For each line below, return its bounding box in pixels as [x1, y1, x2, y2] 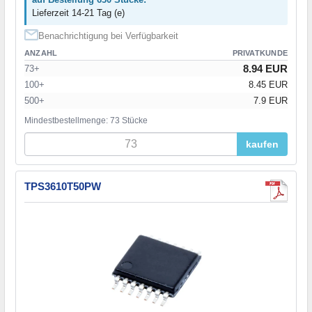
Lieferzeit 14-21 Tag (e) [32, 7, 125, 18]
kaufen [246, 138, 279, 150]
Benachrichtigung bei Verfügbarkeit [38, 30, 178, 41]
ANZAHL [24, 48, 58, 57]
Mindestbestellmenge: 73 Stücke [24, 115, 148, 125]
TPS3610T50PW [24, 180, 101, 192]
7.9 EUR [253, 95, 288, 106]
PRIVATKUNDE [232, 48, 288, 57]
